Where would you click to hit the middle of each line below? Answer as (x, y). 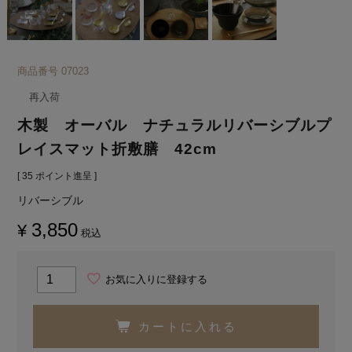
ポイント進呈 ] (66, 176)
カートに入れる (188, 326)
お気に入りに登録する (157, 279)
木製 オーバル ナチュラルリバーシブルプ (175, 125)
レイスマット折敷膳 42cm (117, 148)
